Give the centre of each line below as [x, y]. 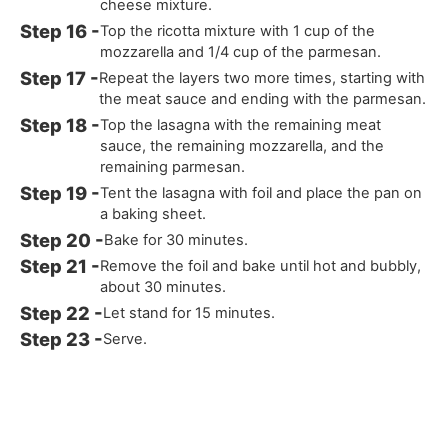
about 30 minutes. [163, 287]
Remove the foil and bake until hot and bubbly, [261, 266]
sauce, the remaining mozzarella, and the [242, 146]
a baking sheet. [153, 214]
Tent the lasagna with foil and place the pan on [261, 193]
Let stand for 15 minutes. [189, 313]
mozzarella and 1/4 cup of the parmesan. [241, 52]
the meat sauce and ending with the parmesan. [263, 99]
